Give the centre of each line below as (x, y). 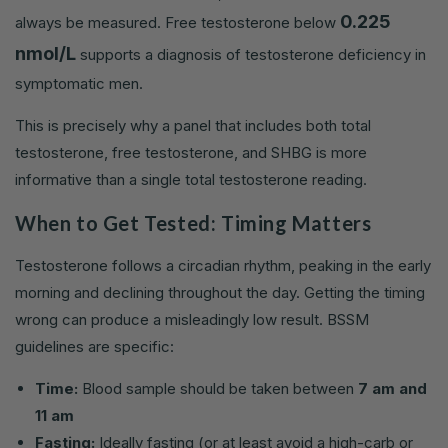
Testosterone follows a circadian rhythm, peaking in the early (223, 266)
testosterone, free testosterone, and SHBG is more (191, 153)
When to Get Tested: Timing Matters (193, 222)
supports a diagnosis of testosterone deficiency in (251, 55)
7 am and (392, 389)
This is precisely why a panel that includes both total (193, 126)
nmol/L (45, 54)
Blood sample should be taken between (218, 389)
